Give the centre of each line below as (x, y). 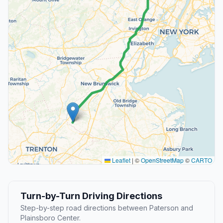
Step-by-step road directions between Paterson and (107, 208)
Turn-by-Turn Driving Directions (91, 196)
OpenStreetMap (162, 160)
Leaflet (120, 160)
